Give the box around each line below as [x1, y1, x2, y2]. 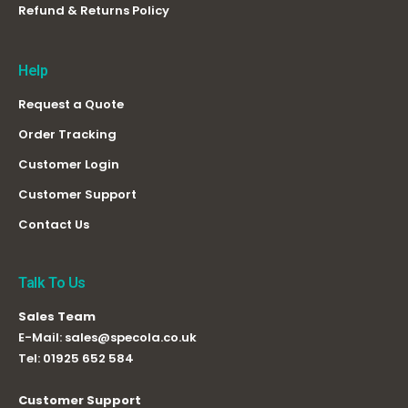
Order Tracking [18, 125, 117, 143]
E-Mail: [18, 328, 65, 346]
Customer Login [18, 155, 119, 173]
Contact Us [18, 215, 89, 233]
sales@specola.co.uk [65, 328, 197, 346]
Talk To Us [18, 273, 86, 291]
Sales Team [18, 307, 96, 325]
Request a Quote [18, 95, 124, 113]
